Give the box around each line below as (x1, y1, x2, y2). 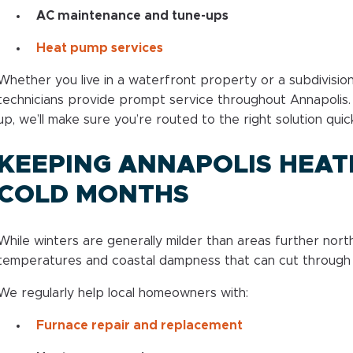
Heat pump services (35, 41, 163, 54)
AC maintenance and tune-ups (35, 9, 229, 22)
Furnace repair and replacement (35, 318, 243, 332)
